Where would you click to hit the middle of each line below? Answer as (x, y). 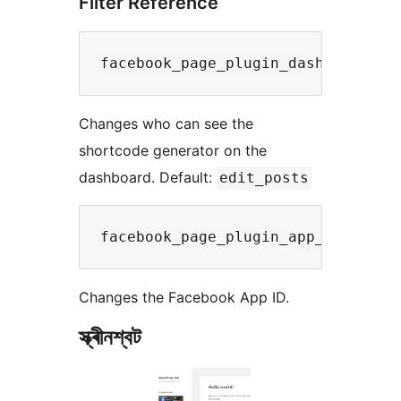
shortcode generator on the (173, 150)
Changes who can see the (166, 123)
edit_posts (264, 177)
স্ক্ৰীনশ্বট (110, 337)
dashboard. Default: (148, 177)
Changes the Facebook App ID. (184, 297)
